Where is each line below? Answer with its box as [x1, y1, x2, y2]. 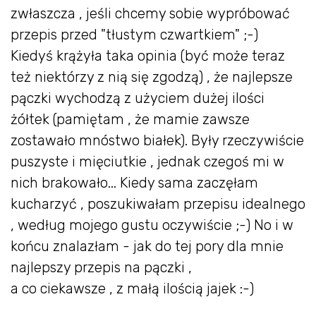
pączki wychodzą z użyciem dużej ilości [11, 90, 265, 107]
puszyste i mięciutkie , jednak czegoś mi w [11, 153, 284, 171]
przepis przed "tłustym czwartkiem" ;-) [11, 26, 258, 44]
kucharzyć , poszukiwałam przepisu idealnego [11, 195, 305, 213]
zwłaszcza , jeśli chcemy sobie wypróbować [11, 5, 290, 23]
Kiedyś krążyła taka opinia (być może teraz [11, 47, 285, 65]
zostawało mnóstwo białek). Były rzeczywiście [11, 132, 304, 150]
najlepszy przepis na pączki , [11, 259, 192, 276]
